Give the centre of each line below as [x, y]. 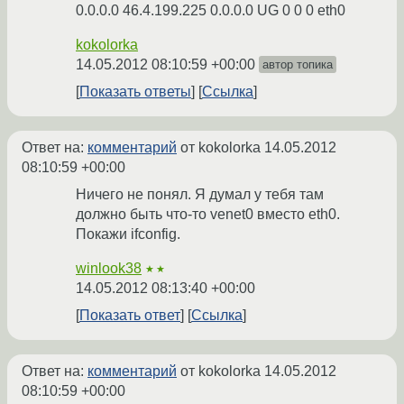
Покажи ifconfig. [128, 234]
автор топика [298, 65]
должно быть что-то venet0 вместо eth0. [208, 215]
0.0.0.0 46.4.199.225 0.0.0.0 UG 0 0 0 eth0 [211, 11]
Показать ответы [135, 92]
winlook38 [109, 269]
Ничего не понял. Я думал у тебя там [200, 195]
